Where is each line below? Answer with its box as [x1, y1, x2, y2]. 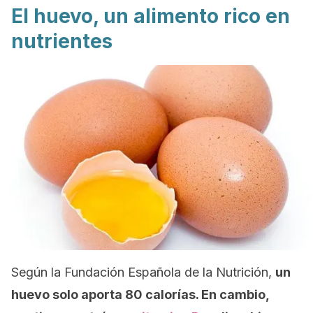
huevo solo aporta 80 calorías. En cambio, [11, 287, 270, 302]
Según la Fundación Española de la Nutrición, [11, 265, 275, 279]
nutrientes [11, 29, 112, 53]
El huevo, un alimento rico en [11, 4, 290, 28]
